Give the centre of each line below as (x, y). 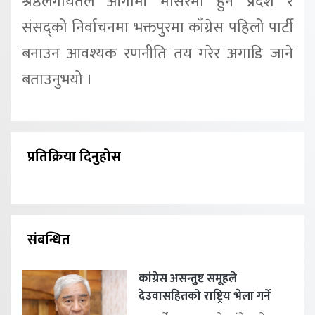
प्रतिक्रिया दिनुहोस (74, 156)
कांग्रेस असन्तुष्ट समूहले (188, 278)
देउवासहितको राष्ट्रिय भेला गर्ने (205, 296)
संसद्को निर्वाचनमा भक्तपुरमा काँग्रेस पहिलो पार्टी (157, 28)
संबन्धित (49, 239)
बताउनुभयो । (57, 80)
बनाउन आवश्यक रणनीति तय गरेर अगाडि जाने (157, 54)
